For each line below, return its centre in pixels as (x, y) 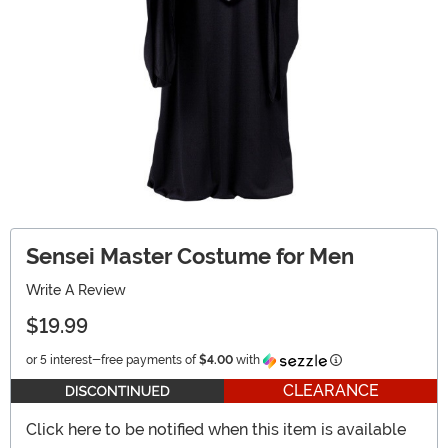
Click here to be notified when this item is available (216, 430)
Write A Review (76, 290)
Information (373, 359)
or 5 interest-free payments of (112, 360)
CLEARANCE (330, 391)
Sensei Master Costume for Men (190, 257)
